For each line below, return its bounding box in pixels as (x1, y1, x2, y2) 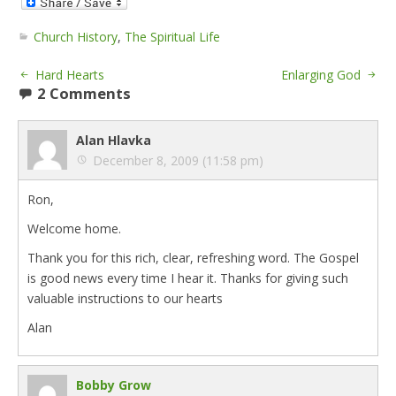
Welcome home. (27, 220, 121, 237)
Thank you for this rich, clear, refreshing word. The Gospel (27, 249, 359, 266)
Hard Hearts (35, 66, 104, 83)
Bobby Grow (76, 377, 151, 393)
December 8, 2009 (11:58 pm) (93, 152, 263, 169)
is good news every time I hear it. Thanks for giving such (27, 270, 348, 286)
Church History (34, 28, 118, 45)
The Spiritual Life (125, 28, 220, 45)
